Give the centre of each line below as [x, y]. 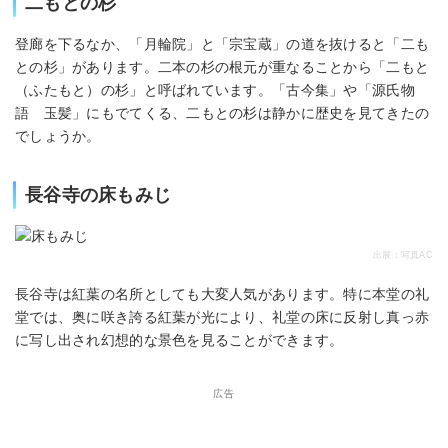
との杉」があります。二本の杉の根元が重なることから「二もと [222, 66]
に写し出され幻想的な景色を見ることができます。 [179, 339]
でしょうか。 [58, 135]
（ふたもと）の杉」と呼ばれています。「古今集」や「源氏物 [215, 89]
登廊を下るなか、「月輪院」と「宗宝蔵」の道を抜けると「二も [222, 43]
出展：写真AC [403, 254]
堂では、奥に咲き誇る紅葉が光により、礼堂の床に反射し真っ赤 [222, 316]
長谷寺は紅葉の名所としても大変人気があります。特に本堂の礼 [222, 293]
